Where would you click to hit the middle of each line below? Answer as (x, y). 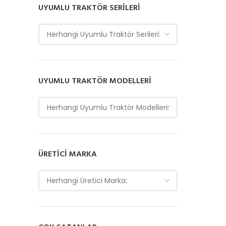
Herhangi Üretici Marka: (87, 181)
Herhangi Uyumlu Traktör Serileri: (104, 34)
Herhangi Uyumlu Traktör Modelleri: (108, 107)
